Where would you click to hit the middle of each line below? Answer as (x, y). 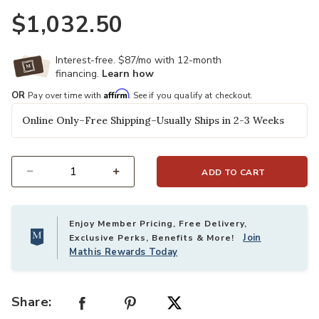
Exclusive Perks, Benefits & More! (156, 238)
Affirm (116, 94)
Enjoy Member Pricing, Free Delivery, (158, 224)
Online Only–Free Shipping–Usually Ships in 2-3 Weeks (153, 121)
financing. (79, 74)
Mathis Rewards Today (124, 252)
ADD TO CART (234, 173)
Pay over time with (66, 96)
